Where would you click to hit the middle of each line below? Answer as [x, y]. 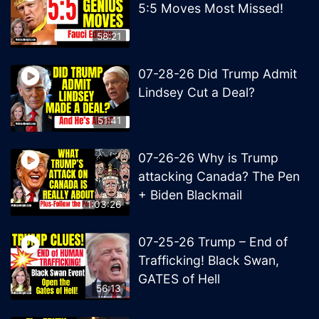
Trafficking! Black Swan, [209, 260]
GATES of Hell [179, 278]
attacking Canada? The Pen [219, 176]
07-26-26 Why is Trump [209, 157]
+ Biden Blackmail [190, 194]
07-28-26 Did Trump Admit [218, 73]
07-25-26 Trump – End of [213, 241]
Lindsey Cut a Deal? [197, 92]
